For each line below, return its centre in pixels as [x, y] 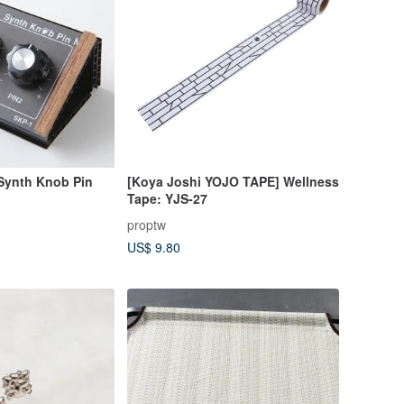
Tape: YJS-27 [167, 199]
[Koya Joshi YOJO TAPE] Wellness [233, 182]
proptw [146, 224]
